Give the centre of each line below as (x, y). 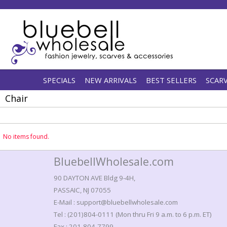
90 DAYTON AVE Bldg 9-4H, (94, 178)
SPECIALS (59, 80)
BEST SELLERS (171, 80)
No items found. (26, 137)
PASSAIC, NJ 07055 (82, 190)
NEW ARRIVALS (111, 80)
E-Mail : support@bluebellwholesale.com (116, 202)
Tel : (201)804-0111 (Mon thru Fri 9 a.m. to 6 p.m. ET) (133, 214)
